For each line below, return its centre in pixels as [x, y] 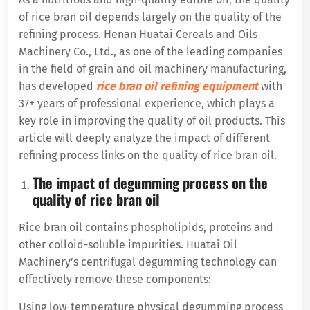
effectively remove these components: [115, 279]
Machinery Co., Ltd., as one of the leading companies [151, 51]
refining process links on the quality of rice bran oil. [148, 155]
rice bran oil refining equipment [177, 86]
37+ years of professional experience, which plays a [147, 103]
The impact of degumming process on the [150, 182]
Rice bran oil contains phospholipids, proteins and [146, 227]
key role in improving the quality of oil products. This [152, 120]
